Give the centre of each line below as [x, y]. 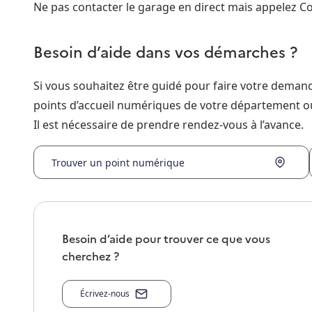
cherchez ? [91, 256]
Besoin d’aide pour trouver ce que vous [166, 239]
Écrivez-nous [105, 294]
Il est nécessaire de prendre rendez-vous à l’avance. [169, 125]
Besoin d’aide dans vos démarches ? [165, 52]
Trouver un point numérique [118, 162]
